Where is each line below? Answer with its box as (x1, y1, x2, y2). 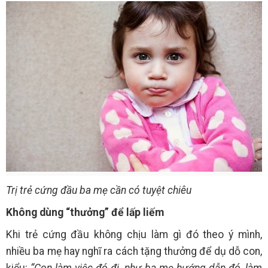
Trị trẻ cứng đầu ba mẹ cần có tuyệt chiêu (6, 184, 191, 197)
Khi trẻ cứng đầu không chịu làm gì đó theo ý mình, (6, 229, 262, 241)
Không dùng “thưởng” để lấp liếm (6, 206, 164, 219)
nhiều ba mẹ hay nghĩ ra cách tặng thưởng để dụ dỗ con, (6, 245, 262, 258)
